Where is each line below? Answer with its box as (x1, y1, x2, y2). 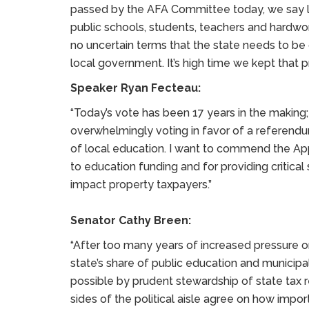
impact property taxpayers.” (70, 178, 212, 191)
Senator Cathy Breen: (70, 214, 194, 227)
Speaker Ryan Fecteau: (70, 81, 201, 94)
